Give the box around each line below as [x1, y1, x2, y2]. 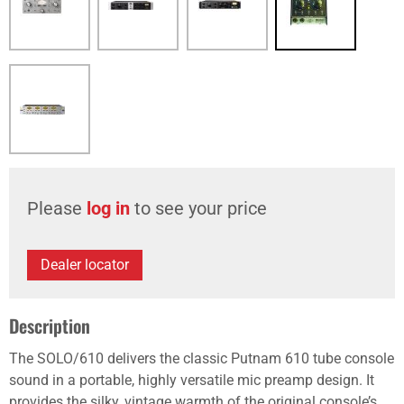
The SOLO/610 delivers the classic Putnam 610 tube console [9, 350, 394, 367]
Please [27, 197, 87, 219]
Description [9, 312, 90, 339]
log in [87, 197, 130, 219]
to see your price [130, 197, 267, 219]
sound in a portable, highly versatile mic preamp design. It [9, 372, 374, 389]
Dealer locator [41, 256, 129, 273]
